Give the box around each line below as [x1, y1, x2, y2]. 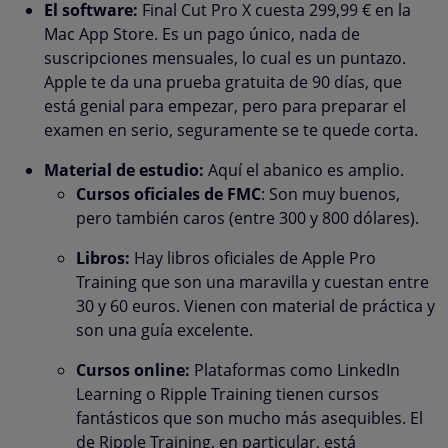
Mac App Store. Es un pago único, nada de [44, 22, 360, 45]
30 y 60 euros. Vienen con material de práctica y [76, 294, 435, 317]
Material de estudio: [44, 158, 204, 181]
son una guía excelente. [76, 318, 253, 341]
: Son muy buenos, [261, 182, 400, 205]
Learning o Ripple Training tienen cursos [76, 382, 379, 405]
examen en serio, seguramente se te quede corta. [44, 118, 418, 141]
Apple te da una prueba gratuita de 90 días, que [44, 70, 402, 93]
